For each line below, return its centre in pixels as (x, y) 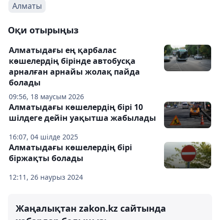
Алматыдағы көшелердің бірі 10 (76, 107)
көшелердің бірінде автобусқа (72, 61)
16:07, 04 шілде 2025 (43, 137)
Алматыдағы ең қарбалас (63, 50)
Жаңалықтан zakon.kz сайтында (91, 208)
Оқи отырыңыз (43, 30)
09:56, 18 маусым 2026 (46, 96)
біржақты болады (46, 158)
